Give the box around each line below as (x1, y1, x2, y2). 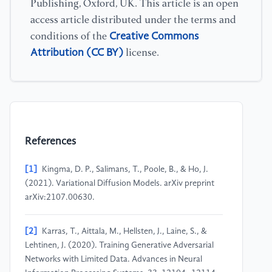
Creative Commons (109, 30, 199, 42)
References (25, 137, 76, 148)
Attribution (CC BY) (30, 47, 123, 58)
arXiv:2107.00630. (25, 193, 95, 202)
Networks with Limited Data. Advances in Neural (25, 255, 202, 264)
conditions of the (30, 31, 109, 42)
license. (123, 47, 159, 58)
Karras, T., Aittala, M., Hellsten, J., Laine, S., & (42, 227, 207, 236)
